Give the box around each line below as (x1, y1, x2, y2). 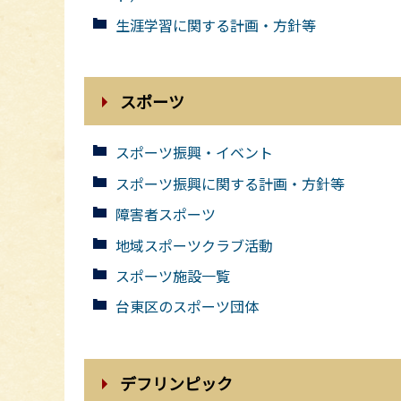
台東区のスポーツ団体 (115, 295, 260, 318)
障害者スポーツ (115, 203, 217, 226)
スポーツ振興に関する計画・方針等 (115, 172, 346, 194)
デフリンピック (120, 371, 234, 395)
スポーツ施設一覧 (115, 264, 231, 286)
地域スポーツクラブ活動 (115, 234, 274, 256)
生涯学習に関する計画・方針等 (115, 14, 317, 37)
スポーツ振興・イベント (115, 141, 274, 164)
